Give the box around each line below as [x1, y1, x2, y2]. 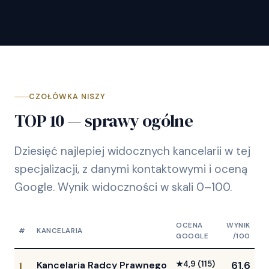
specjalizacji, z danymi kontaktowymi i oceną [14, 162, 247, 177]
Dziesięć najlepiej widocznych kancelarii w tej [14, 144, 250, 159]
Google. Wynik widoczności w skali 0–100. [14, 180, 232, 195]
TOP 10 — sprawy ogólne [14, 109, 193, 133]
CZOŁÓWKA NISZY [29, 92, 106, 102]
